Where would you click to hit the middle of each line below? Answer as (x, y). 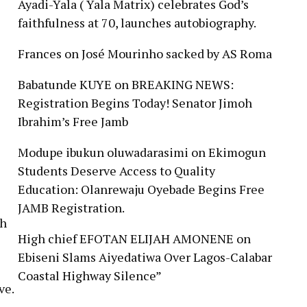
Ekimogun (237, 152)
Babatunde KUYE (65, 85)
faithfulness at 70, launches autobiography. (137, 23)
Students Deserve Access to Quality (116, 171)
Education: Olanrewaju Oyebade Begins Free (141, 189)
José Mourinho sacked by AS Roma (177, 54)
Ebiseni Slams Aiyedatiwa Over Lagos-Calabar (145, 257)
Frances (40, 54)
